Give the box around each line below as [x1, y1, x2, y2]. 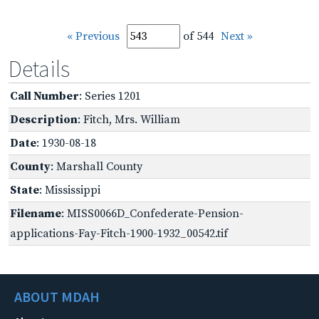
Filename [10, 206, 61, 221]
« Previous [66, 28, 120, 43]
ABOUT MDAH [14, 287, 100, 305]
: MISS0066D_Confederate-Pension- [61, 206, 244, 221]
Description [10, 112, 78, 127]
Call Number [10, 88, 79, 103]
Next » [220, 28, 253, 43]
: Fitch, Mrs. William [78, 112, 180, 127]
